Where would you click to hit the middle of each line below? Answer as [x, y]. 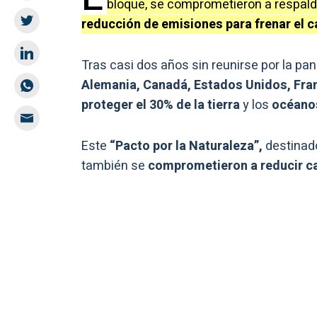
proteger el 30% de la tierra [162, 105]
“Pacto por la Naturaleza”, [188, 146]
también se [113, 166]
